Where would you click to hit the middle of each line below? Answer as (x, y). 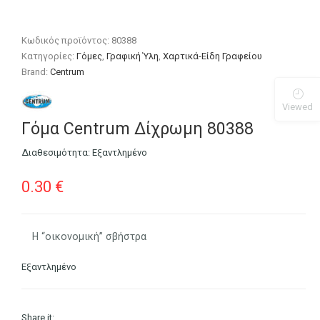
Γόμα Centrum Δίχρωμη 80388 (138, 129)
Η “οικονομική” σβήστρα (90, 236)
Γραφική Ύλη (133, 56)
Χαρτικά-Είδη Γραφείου (213, 56)
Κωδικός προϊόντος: (67, 41)
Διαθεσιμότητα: (57, 153)
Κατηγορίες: (49, 56)
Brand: (36, 72)
